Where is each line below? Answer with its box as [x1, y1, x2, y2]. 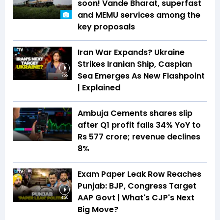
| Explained [78, 82, 120, 94]
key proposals [78, 21, 135, 33]
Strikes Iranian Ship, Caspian [78, 58, 192, 70]
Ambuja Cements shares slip [78, 108, 192, 119]
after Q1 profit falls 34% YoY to [78, 119, 201, 131]
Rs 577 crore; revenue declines [78, 131, 200, 143]
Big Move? [78, 204, 118, 216]
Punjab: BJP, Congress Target [78, 180, 196, 192]
